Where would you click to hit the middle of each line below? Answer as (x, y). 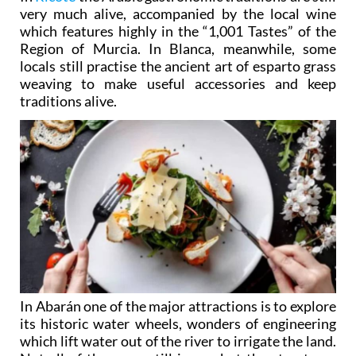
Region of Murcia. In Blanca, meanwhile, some (178, 49)
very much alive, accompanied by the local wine (178, 14)
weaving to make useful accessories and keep (178, 84)
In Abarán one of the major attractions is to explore (178, 306)
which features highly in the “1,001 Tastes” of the (178, 31)
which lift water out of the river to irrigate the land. (178, 341)
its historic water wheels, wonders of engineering (178, 324)
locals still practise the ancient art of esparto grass (178, 66)
